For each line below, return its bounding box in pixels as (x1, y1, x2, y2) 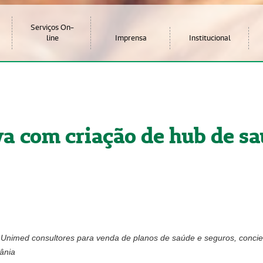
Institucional (189, 33, 231, 43)
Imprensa (115, 33, 147, 43)
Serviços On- (31, 22, 75, 32)
